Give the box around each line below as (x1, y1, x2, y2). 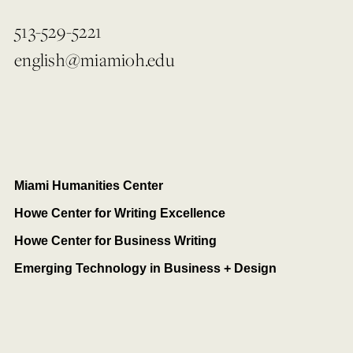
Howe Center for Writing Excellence (14, 206, 225, 221)
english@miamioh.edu (14, 48, 174, 72)
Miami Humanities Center (14, 179, 163, 193)
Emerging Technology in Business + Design (14, 262, 277, 276)
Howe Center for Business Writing (14, 234, 217, 248)
